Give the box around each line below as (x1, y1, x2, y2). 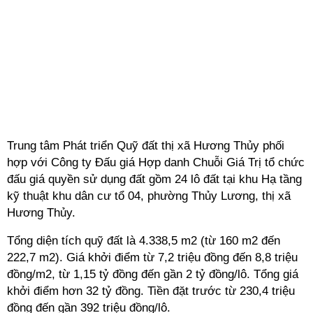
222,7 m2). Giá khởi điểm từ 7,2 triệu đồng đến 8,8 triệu (7, 251, 298, 264)
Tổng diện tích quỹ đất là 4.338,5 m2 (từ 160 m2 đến (7, 234, 280, 247)
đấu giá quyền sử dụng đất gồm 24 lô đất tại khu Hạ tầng (7, 173, 302, 186)
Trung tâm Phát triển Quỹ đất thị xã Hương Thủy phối (7, 139, 284, 152)
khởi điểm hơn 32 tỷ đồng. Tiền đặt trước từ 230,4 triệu (7, 284, 295, 298)
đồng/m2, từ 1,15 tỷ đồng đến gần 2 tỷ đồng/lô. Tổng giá (7, 268, 298, 281)
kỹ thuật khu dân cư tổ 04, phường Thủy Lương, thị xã (7, 189, 291, 203)
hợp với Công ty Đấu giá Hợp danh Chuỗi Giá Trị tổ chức (7, 156, 305, 169)
